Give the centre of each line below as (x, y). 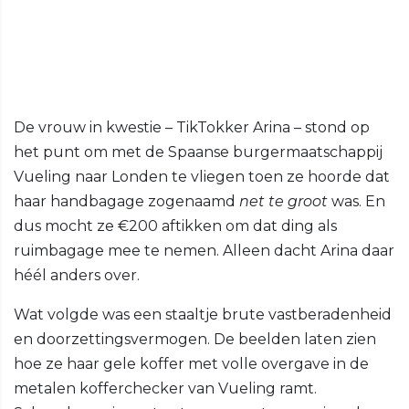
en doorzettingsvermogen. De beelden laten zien (195, 340)
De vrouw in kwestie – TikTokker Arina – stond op (192, 128)
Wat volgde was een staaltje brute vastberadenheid (203, 315)
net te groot (283, 202)
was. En (357, 202)
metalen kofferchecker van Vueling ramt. (165, 389)
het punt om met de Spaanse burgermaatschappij (198, 152)
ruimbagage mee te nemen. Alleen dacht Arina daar (204, 251)
